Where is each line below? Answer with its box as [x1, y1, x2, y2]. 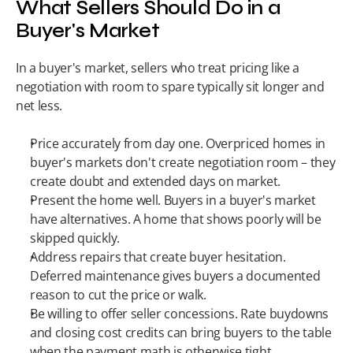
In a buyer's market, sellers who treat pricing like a [16, 59, 300, 76]
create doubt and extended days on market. [30, 173, 281, 190]
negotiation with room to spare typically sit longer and [16, 78, 325, 95]
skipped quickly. [30, 229, 120, 247]
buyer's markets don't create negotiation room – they [30, 154, 336, 171]
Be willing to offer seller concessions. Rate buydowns [30, 305, 329, 322]
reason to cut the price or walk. [30, 286, 206, 303]
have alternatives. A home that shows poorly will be [30, 210, 321, 228]
